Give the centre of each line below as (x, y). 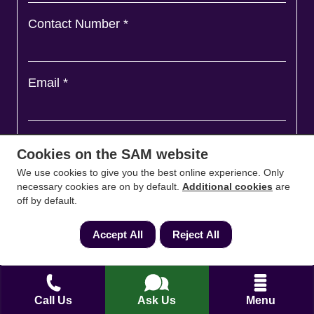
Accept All (117, 234)
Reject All (196, 234)
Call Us (54, 300)
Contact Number (76, 23)
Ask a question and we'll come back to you (148, 141)
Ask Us (157, 300)
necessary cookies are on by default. (100, 186)
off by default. (47, 200)
